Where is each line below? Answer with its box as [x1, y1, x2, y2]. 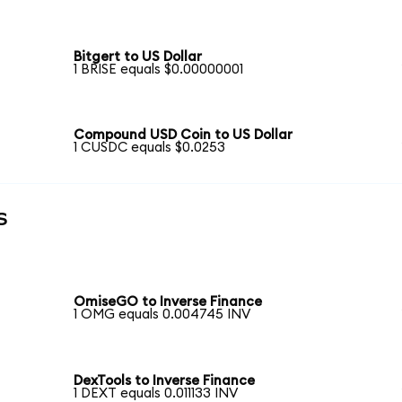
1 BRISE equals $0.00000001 [74, 62, 244, 76]
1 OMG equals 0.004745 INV [74, 308, 251, 322]
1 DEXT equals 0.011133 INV [74, 386, 239, 400]
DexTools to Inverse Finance [74, 373, 256, 388]
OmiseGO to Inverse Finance [74, 295, 263, 310]
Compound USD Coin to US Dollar [74, 128, 293, 143]
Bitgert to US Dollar [74, 49, 203, 64]
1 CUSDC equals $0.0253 [74, 141, 226, 155]
